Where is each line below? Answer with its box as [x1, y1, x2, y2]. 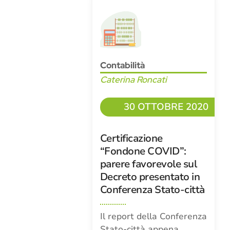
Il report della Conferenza [100, 210, 207, 222]
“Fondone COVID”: [100, 144, 186, 158]
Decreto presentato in [100, 170, 200, 184]
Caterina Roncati [100, 74, 167, 85]
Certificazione [100, 131, 163, 145]
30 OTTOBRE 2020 [124, 100, 209, 113]
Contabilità [100, 60, 145, 71]
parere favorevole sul [100, 157, 197, 171]
